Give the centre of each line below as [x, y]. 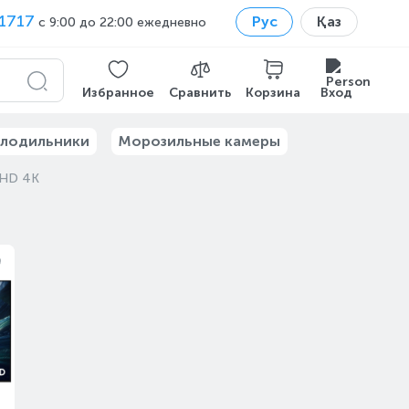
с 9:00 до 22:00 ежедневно [121, 22]
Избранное [118, 93]
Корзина [273, 93]
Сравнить [200, 93]
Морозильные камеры [199, 141]
